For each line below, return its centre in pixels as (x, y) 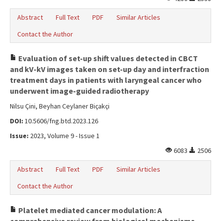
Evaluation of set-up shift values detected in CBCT (107, 58)
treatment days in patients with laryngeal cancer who (106, 80)
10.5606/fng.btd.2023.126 (61, 121)
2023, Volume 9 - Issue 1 (64, 136)
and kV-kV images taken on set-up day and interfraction (110, 69)
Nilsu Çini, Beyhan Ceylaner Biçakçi (60, 106)
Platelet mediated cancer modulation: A (89, 210)
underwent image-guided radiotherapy (79, 91)
